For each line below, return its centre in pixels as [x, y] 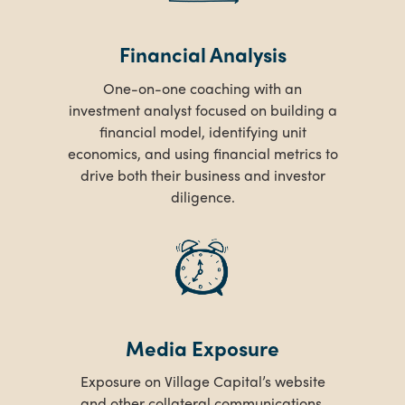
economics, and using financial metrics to [202, 153]
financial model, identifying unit [202, 131]
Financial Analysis [202, 55]
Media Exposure [202, 348]
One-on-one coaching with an [202, 88]
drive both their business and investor [202, 174]
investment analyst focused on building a [202, 109]
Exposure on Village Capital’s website [202, 381]
